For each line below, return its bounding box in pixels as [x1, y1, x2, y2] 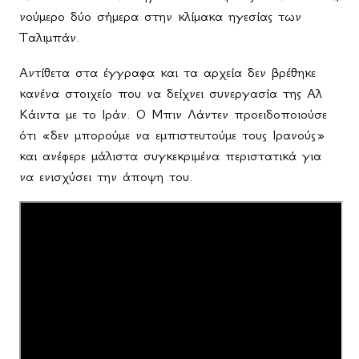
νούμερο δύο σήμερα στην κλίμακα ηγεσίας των [19, 8, 301, 25]
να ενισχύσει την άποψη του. [19, 168, 193, 185]
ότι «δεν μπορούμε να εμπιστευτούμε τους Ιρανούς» [19, 127, 325, 143]
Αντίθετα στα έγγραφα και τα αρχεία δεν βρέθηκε [19, 64, 316, 81]
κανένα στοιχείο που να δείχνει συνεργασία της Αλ [19, 85, 322, 102]
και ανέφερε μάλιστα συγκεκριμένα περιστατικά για [19, 147, 321, 164]
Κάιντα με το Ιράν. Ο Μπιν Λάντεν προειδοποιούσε [19, 106, 327, 123]
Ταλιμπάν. [19, 29, 80, 46]
